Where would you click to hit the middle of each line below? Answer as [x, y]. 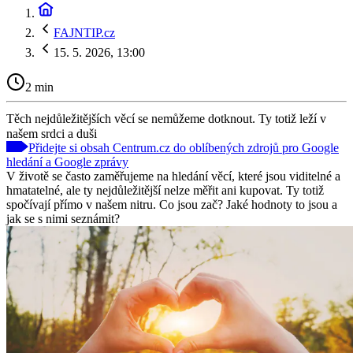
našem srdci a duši [52, 133]
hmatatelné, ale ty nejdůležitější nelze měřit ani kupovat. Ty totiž [165, 190]
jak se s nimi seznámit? [63, 218]
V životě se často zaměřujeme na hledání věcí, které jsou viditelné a [173, 176]
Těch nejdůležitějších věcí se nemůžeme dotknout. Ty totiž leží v [166, 118]
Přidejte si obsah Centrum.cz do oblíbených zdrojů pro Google [184, 147]
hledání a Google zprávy [67, 162]
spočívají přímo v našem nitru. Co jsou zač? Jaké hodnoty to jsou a [172, 204]
